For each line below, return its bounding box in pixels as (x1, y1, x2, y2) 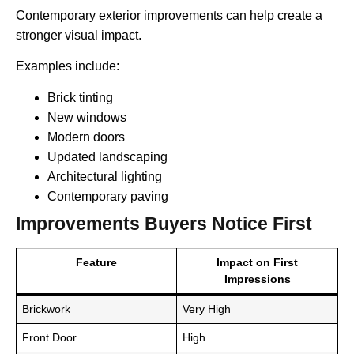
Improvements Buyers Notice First (16, 213, 312, 234)
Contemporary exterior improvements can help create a (16, 8, 322, 22)
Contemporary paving (47, 189, 168, 203)
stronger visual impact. (16, 28, 141, 42)
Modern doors (47, 130, 125, 144)
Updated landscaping (47, 149, 168, 164)
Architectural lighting (47, 169, 162, 183)
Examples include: (16, 59, 119, 73)
